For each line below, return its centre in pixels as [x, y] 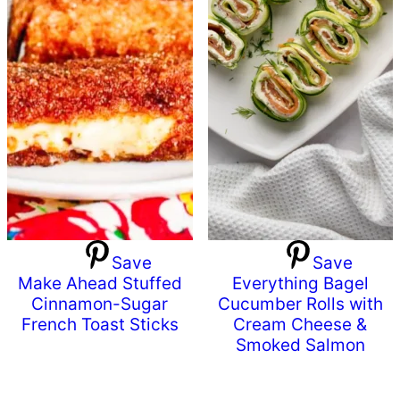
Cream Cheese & [300, 325]
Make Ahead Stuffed [100, 284]
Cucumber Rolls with [300, 304]
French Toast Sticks [100, 325]
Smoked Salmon [300, 346]
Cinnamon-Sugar [100, 304]
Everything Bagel [300, 284]
